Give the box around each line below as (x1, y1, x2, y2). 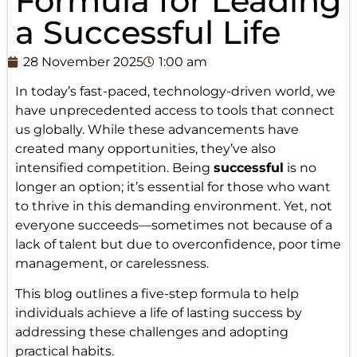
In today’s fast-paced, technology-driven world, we (14, 83, 335, 99)
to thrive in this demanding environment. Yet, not (14, 198, 332, 214)
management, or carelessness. (14, 255, 209, 271)
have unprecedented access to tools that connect (14, 102, 335, 118)
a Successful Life (14, 13, 280, 53)
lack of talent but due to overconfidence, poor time (14, 236, 341, 252)
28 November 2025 (23, 53, 143, 69)
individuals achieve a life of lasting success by (14, 304, 302, 320)
